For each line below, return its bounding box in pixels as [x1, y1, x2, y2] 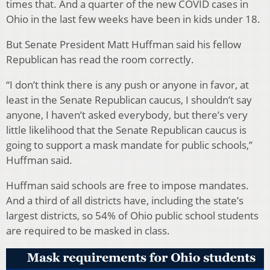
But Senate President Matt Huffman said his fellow [6, 37, 241, 51]
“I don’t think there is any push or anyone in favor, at [6, 77, 249, 92]
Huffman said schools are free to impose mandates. [6, 178, 249, 192]
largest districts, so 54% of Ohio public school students [6, 208, 259, 222]
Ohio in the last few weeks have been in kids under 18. [6, 11, 260, 26]
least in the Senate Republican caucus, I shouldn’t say [6, 92, 252, 107]
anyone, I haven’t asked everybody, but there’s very [6, 107, 248, 122]
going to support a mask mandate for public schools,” [6, 137, 253, 152]
